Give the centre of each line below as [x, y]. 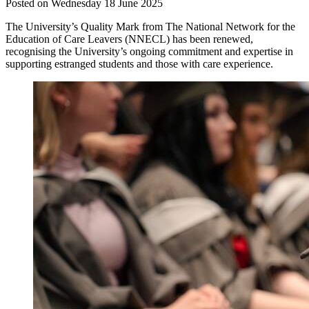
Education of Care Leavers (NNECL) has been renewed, [129, 39]
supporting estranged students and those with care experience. [139, 63]
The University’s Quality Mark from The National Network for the [150, 26]
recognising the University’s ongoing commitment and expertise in [149, 51]
